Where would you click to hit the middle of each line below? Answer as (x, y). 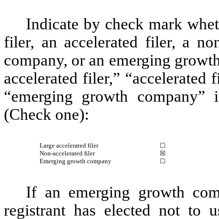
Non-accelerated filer (67, 153)
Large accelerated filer (69, 145)
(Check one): (46, 114)
